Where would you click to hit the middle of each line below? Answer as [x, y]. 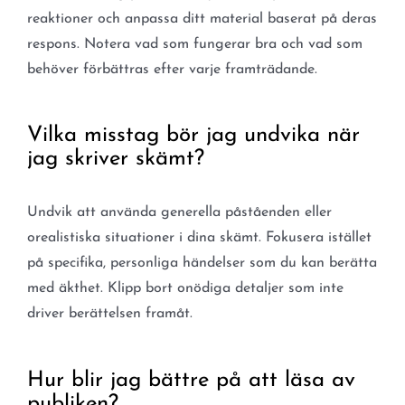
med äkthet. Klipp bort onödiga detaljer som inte [185, 289]
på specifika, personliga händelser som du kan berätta [202, 264]
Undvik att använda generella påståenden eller [179, 213]
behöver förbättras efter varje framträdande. [172, 69]
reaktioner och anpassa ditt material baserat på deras [202, 19]
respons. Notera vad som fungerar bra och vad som [194, 44]
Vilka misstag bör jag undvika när [193, 136]
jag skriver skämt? [115, 160]
